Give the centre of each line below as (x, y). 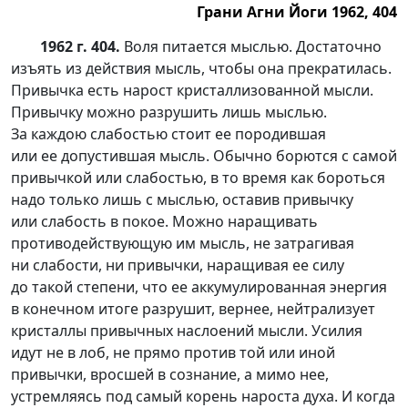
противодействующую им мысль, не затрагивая (183, 243)
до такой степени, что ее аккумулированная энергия (199, 287)
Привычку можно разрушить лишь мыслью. (169, 112)
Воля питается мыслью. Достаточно (251, 46)
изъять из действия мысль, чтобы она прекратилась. (201, 68)
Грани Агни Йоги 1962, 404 (297, 12)
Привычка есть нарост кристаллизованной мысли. (192, 90)
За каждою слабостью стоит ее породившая (168, 134)
